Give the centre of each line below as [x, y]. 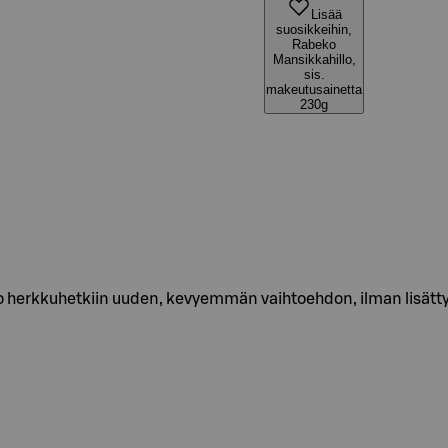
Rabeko [314, 44]
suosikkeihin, [314, 29]
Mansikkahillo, [314, 59]
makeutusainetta [314, 89]
